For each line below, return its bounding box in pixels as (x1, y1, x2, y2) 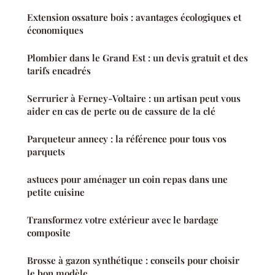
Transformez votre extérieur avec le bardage (27, 214, 219, 227)
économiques (27, 24, 83, 37)
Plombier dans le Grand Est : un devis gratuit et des (27, 52, 248, 64)
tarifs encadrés (27, 64, 91, 77)
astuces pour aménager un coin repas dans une (27, 173, 228, 186)
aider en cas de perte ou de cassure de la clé (27, 105, 215, 118)
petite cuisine (27, 186, 85, 199)
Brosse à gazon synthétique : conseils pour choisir (27, 254, 239, 267)
